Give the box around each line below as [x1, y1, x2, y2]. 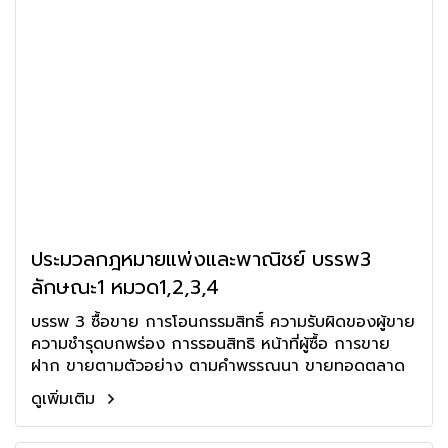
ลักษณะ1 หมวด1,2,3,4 [31, 272, 219, 302]
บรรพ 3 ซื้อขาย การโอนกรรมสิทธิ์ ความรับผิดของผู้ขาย [31, 310, 415, 334]
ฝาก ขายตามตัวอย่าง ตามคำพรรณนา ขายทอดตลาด [31, 354, 405, 378]
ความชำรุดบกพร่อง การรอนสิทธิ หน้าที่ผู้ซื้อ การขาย [31, 332, 390, 356]
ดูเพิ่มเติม [31, 387, 101, 411]
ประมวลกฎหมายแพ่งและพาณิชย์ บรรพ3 [31, 244, 371, 274]
